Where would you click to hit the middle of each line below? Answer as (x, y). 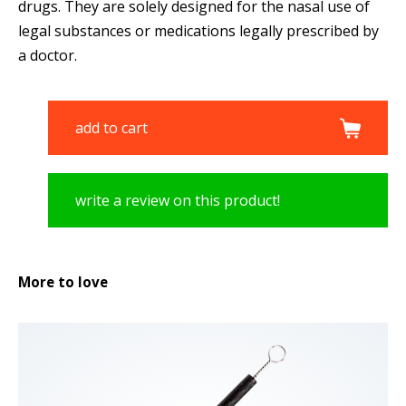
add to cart (111, 127)
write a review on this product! (178, 200)
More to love (63, 281)
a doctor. (48, 55)
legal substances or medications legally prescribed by (198, 30)
